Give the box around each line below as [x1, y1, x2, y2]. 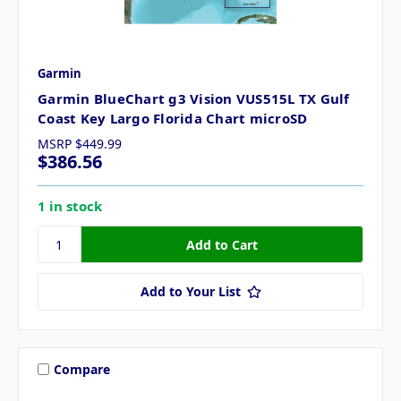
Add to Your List [140, 283, 241, 301]
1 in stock [38, 197, 102, 216]
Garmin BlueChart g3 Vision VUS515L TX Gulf [38, 90, 350, 108]
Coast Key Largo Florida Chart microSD [38, 109, 308, 128]
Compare [53, 360, 110, 378]
